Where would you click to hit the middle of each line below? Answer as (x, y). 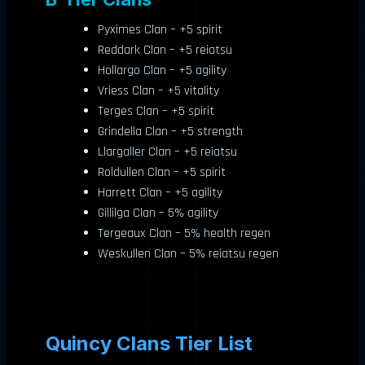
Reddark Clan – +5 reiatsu (165, 50)
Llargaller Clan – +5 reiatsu (167, 152)
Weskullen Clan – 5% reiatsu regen (188, 253)
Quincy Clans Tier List (149, 343)
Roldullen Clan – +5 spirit (162, 172)
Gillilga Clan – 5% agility (158, 213)
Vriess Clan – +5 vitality (158, 90)
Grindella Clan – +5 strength (170, 131)
